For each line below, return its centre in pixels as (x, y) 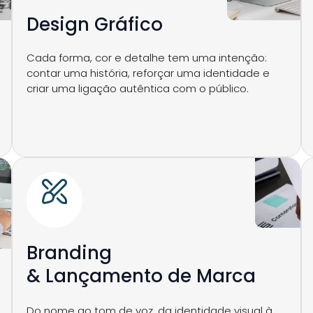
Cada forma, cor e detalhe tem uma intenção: (146, 58)
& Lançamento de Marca (141, 276)
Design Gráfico (94, 24)
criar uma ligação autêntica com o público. (137, 88)
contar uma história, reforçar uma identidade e (148, 73)
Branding (69, 253)
